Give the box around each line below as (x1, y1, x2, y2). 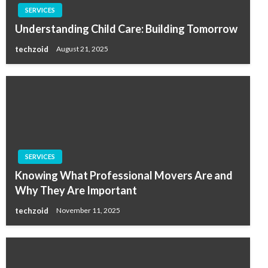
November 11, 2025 (56, 206, 120, 215)
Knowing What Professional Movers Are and (15, 169, 233, 182)
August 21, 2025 (56, 44, 108, 54)
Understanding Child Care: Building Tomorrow (15, 22, 237, 36)
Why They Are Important (15, 184, 137, 197)
